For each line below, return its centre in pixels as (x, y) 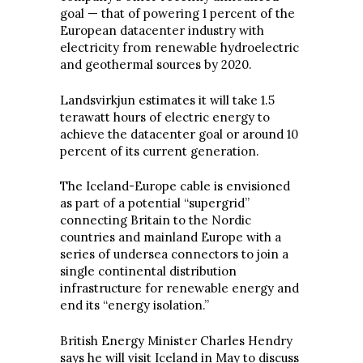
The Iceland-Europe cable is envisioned (175, 186)
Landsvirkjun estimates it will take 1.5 (167, 100)
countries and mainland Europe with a (171, 237)
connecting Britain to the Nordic (156, 220)
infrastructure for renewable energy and (179, 288)
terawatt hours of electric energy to (165, 117)
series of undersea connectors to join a (174, 254)
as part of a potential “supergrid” (155, 203)
